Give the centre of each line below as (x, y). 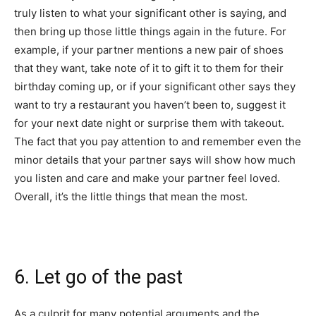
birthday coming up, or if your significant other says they (155, 86)
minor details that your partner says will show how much (155, 159)
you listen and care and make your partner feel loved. (147, 178)
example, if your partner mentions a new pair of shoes (149, 49)
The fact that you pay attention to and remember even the (158, 141)
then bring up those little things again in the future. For (150, 31)
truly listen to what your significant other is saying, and (150, 13)
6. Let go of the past (98, 277)
